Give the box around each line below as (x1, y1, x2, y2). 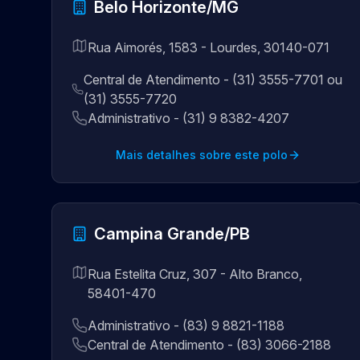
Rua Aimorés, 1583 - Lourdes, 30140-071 (88, 39, 329, 55)
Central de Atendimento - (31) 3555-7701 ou (83, 72, 342, 88)
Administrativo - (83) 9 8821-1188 (88, 317, 284, 333)
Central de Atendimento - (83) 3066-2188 (88, 337, 331, 353)
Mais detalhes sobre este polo (115, 148, 288, 162)
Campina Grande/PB (94, 224, 250, 243)
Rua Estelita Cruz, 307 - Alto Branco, (88, 266, 302, 282)
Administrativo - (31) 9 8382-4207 (88, 110, 289, 126)
